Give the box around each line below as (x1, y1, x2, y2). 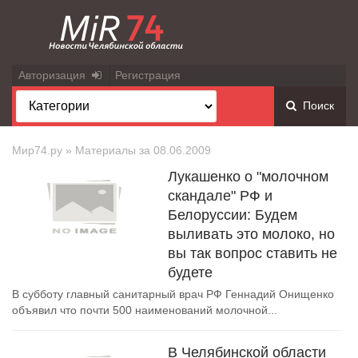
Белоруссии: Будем (168, 207, 297, 223)
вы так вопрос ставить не (168, 245, 337, 261)
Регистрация (115, 69, 181, 82)
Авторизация (18, 69, 92, 82)
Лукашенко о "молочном (168, 169, 328, 185)
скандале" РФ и (168, 188, 272, 204)
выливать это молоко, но (168, 226, 335, 242)
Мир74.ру (12, 144, 62, 157)
